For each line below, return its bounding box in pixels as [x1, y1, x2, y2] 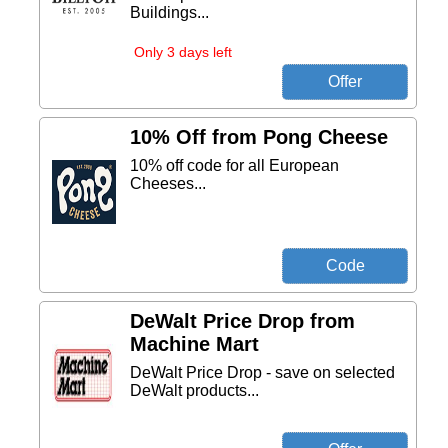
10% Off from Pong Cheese [130, 126, 388, 148]
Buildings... [130, 4, 209, 21]
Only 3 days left [134, 44, 232, 60]
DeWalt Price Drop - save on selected [130, 364, 395, 381]
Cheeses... [130, 175, 206, 192]
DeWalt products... [130, 382, 259, 399]
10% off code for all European [130, 157, 339, 174]
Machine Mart [130, 333, 259, 355]
